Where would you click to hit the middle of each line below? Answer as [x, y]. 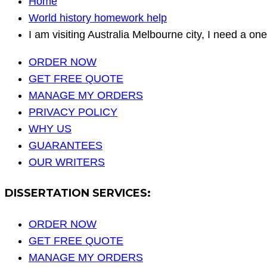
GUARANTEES [66, 146]
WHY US [50, 129]
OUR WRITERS [67, 162]
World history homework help [98, 18]
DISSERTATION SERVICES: [78, 193]
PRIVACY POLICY [73, 112]
